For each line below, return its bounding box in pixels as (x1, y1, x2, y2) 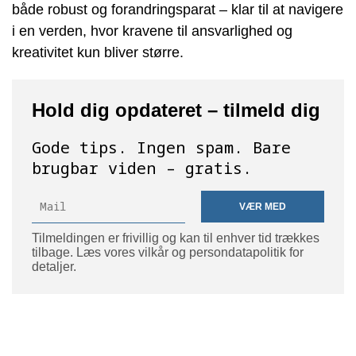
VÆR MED (239, 201, 286, 213)
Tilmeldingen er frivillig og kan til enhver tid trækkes (32, 230, 319, 245)
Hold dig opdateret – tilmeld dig (32, 99, 320, 121)
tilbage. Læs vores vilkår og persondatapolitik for (32, 245, 304, 259)
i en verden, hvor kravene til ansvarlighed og (12, 22, 292, 39)
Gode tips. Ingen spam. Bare (32, 136, 291, 158)
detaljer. (32, 259, 76, 273)
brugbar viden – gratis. (32, 157, 252, 179)
